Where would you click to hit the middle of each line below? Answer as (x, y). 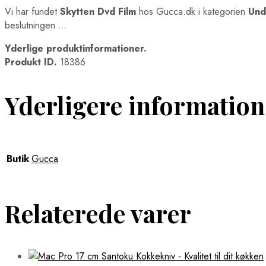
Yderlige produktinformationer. (76, 48)
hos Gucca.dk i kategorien (192, 11)
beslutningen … (36, 25)
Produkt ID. (31, 62)
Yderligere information (135, 105)
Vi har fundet (32, 11)
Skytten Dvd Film (98, 11)
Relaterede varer (98, 213)
